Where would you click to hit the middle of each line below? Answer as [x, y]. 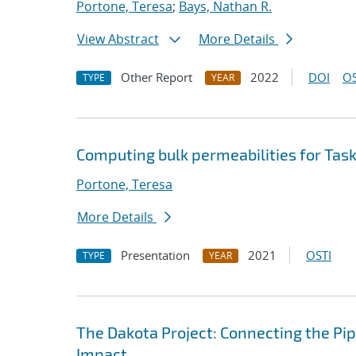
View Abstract [118, 39]
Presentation [155, 255]
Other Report [157, 77]
